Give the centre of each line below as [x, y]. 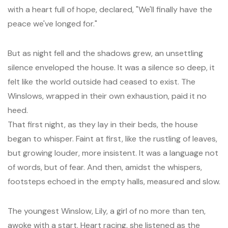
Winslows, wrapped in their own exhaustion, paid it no [107, 96]
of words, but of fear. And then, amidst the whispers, [105, 167]
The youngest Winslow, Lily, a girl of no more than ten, [107, 211]
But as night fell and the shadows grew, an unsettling [105, 53]
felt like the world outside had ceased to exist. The [102, 82]
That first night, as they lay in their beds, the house [103, 124]
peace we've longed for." [52, 24]
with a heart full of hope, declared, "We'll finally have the [110, 9]
